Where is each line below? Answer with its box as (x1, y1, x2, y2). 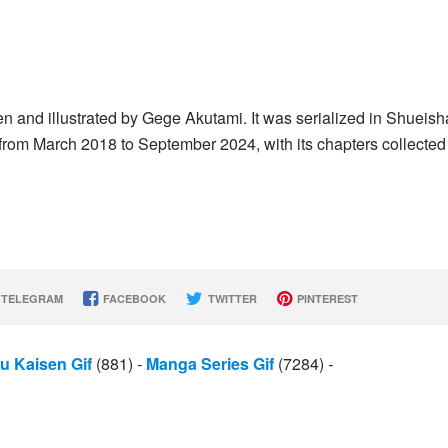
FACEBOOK (99, 291, 166, 306)
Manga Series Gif (146, 352, 274, 375)
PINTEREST (293, 291, 358, 306)
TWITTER (204, 291, 257, 306)
